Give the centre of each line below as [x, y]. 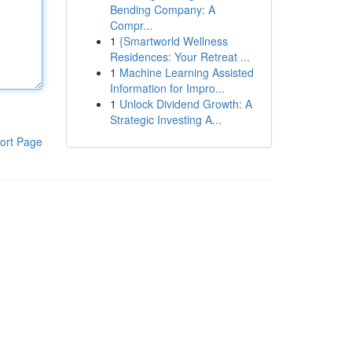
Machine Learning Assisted [186, 72]
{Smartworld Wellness [173, 41]
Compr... [131, 25]
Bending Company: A [162, 9]
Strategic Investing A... [165, 119]
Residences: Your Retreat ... [180, 57]
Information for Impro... [167, 88]
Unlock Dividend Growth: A [185, 104]
